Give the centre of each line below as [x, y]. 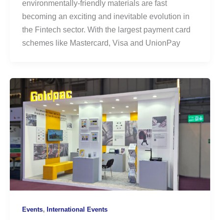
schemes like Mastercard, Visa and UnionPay [101, 43]
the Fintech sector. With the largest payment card [106, 30]
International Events [77, 210]
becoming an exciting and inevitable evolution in [106, 16]
